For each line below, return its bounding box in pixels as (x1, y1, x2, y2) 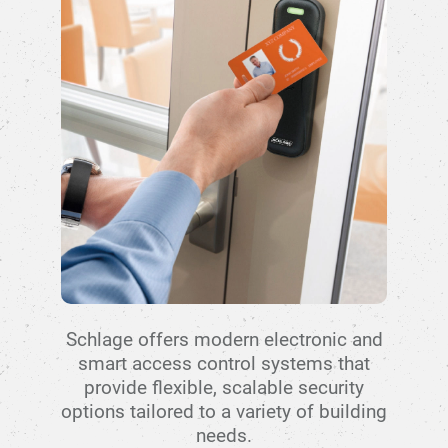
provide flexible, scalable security (84, 375, 364, 399)
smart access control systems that (78, 351, 370, 375)
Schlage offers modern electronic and (65, 327, 383, 351)
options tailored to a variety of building (61, 399, 387, 423)
